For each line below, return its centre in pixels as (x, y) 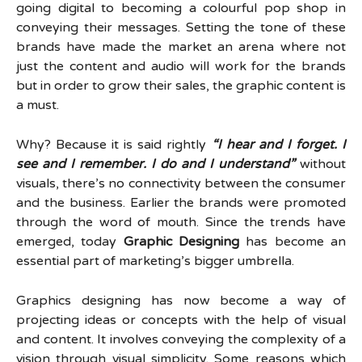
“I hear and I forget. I (279, 145)
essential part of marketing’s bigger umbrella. (155, 261)
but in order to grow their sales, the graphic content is (181, 86)
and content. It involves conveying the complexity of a (181, 339)
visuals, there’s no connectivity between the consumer (181, 183)
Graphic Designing (181, 242)
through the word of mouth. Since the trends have (181, 222)
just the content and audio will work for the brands (181, 66)
